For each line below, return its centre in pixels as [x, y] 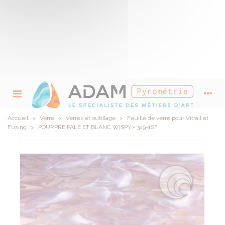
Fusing [17, 127]
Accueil [18, 118]
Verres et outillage [91, 118]
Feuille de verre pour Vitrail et [168, 118]
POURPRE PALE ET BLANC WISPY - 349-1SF [98, 127]
